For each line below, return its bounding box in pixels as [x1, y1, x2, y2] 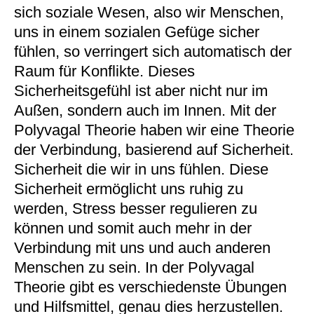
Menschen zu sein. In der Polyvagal [13, 259, 254, 276]
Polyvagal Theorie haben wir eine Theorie [13, 121, 294, 139]
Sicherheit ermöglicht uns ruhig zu [13, 180, 243, 198]
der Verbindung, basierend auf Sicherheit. [13, 141, 294, 158]
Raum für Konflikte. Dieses [13, 62, 195, 80]
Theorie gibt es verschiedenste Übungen [13, 278, 287, 296]
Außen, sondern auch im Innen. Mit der [13, 102, 276, 119]
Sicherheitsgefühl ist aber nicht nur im [13, 82, 268, 100]
